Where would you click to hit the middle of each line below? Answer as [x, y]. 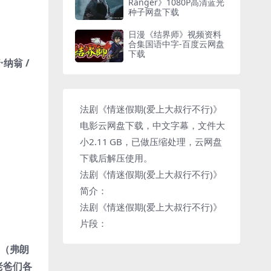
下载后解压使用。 [116, 158]
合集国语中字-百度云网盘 [177, 44]
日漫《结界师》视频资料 [175, 34]
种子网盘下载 [154, 11]
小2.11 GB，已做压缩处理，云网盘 [151, 141]
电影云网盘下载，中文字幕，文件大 [153, 125]
